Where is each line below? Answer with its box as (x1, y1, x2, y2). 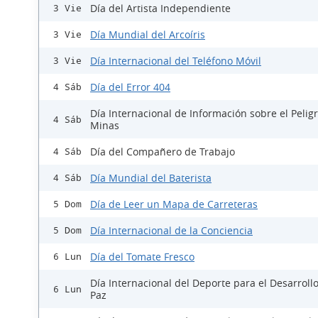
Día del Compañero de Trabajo (90, 145, 235, 159)
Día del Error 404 (90, 80, 170, 94)
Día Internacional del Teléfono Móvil (90, 54, 261, 68)
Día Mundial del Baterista (90, 171, 212, 185)
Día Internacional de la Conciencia (90, 224, 253, 238)
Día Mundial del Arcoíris (90, 28, 205, 42)
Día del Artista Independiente (90, 1, 231, 16)
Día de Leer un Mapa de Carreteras (90, 197, 258, 212)
